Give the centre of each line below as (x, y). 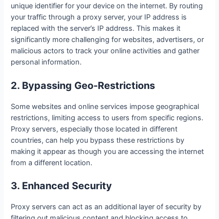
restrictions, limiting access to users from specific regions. (107, 118)
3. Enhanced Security (62, 186)
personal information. (46, 62)
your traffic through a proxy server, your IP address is (99, 17)
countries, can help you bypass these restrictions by (98, 140)
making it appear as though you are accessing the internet (108, 151)
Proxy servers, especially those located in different (94, 129)
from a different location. (52, 163)
